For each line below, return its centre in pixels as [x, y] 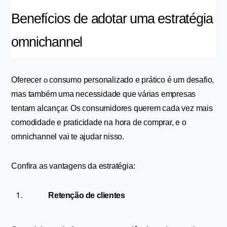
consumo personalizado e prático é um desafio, [131, 80]
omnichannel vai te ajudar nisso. [68, 137]
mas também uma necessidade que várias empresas [104, 94]
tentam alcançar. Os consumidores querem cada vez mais [112, 108]
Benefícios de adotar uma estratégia [112, 19]
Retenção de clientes [87, 195]
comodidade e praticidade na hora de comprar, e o [99, 122]
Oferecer [27, 80]
